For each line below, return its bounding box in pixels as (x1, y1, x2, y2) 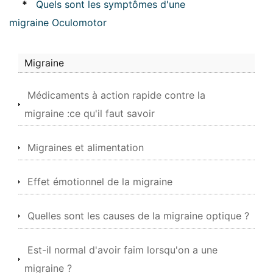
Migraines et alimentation (27, 141, 144, 154)
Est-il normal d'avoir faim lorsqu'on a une (27, 244, 218, 256)
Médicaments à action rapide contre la (27, 89, 205, 101)
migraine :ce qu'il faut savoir (24, 107, 155, 119)
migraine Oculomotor (9, 16, 107, 29)
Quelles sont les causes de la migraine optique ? (27, 210, 249, 222)
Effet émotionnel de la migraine (27, 175, 172, 188)
